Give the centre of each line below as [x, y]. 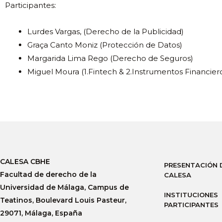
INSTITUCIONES [191, 194]
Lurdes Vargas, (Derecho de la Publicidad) [106, 32]
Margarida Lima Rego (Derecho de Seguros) [110, 58]
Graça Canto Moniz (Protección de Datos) [105, 45]
